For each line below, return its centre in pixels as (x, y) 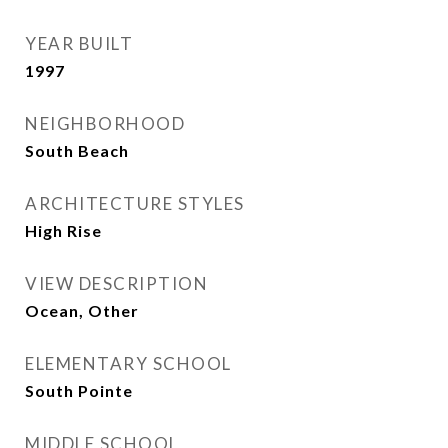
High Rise (63, 230)
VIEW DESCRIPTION (116, 283)
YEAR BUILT (79, 43)
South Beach (77, 150)
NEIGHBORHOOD (105, 123)
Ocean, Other (82, 310)
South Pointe (79, 390)
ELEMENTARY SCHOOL (128, 363)
